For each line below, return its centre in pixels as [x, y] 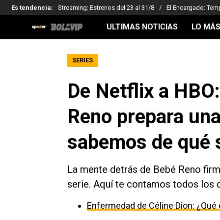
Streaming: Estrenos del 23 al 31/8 [106, 7]
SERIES [82, 60]
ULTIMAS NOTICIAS [142, 27]
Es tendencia [31, 7]
